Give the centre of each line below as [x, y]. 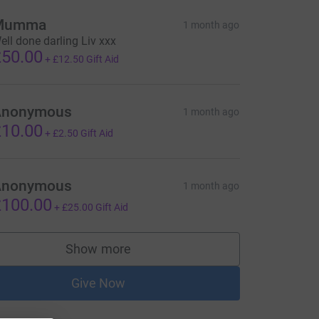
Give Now [98, 283]
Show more [98, 249]
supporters [129, 256]
